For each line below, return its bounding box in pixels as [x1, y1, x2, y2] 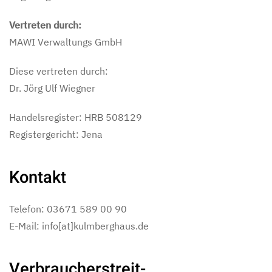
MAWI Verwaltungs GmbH [9, 36, 122, 48]
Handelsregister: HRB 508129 [9, 111, 142, 123]
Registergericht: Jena [9, 128, 103, 140]
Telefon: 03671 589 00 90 [9, 203, 127, 215]
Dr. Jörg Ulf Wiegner [9, 82, 95, 94]
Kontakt [9, 165, 66, 189]
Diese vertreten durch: [9, 65, 108, 77]
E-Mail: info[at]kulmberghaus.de [9, 220, 149, 232]
